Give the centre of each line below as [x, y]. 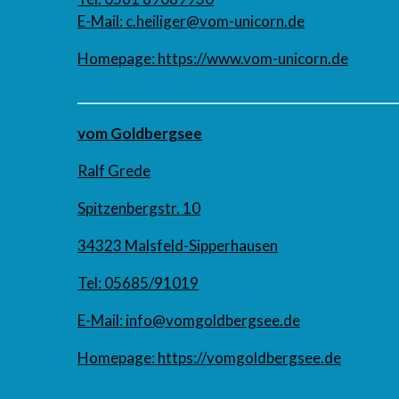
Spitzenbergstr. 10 [139, 208]
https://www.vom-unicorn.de [253, 59]
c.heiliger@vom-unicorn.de [215, 21]
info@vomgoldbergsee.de [213, 321]
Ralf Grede [114, 171]
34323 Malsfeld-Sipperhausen [178, 246]
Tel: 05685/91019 [138, 283]
